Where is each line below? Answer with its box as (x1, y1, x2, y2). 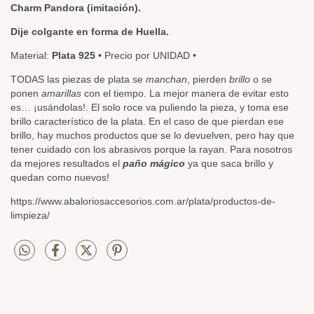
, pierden (187, 73, 229, 85)
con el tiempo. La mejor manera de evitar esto (81, 87, 289, 99)
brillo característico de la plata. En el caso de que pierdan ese (11, 115, 284, 127)
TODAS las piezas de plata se (11, 73, 146, 85)
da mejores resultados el (11, 157, 123, 169)
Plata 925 (52, 49, 95, 61)
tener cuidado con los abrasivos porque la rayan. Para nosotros (11, 143, 292, 155)
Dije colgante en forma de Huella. (11, 25, 169, 37)
